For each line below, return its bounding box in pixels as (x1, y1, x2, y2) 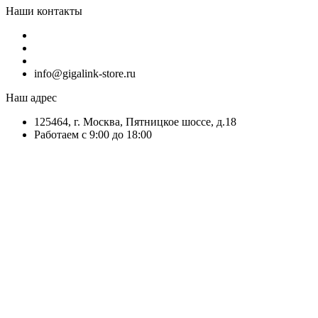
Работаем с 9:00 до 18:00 (34, 128, 152, 141)
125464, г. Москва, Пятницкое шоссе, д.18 (34, 115, 236, 128)
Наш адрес (6, 91, 57, 104)
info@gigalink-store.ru (34, 67, 136, 79)
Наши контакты (6, 4, 82, 17)
